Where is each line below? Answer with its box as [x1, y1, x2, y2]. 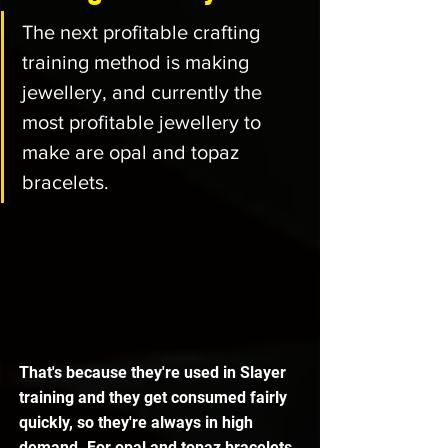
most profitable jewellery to [22, 110, 266, 133]
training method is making [22, 50, 254, 73]
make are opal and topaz [22, 140, 244, 163]
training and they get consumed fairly [19, 388, 291, 408]
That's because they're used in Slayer [19, 363, 290, 383]
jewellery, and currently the [22, 80, 267, 103]
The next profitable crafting [22, 20, 265, 43]
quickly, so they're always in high [19, 413, 257, 433]
